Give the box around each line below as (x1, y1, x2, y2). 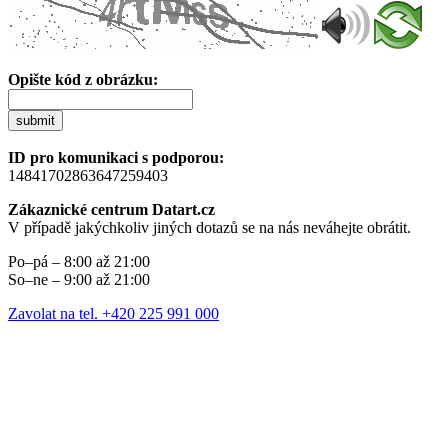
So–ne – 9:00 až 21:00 (8, 270, 150, 288)
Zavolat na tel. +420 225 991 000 (8, 304, 219, 322)
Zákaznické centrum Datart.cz (8, 200, 215, 218)
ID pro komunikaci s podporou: (8, 148, 224, 166)
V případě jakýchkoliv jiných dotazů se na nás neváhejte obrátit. (8, 218, 411, 236)
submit (16, 112, 55, 128)
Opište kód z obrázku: (8, 70, 158, 88)
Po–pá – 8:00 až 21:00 (8, 252, 150, 270)
